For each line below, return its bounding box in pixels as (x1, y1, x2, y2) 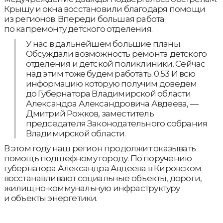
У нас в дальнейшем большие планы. (25, 38, 182, 49)
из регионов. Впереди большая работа (3, 13, 165, 24)
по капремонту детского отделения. (3, 23, 153, 34)
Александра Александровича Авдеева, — (25, 98, 198, 109)
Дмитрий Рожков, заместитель (25, 108, 154, 118)
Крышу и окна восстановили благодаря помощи (3, 3, 205, 14)
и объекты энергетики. (3, 193, 98, 203)
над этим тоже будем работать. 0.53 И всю (25, 68, 196, 79)
